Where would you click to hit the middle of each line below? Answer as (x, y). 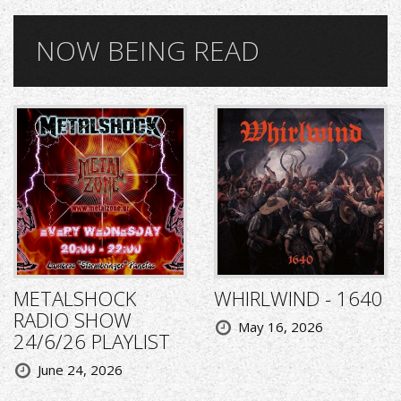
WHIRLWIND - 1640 (299, 299)
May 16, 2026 (281, 327)
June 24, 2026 (80, 370)
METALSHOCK (75, 299)
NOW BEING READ (148, 51)
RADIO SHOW (73, 320)
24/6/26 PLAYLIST (92, 341)
